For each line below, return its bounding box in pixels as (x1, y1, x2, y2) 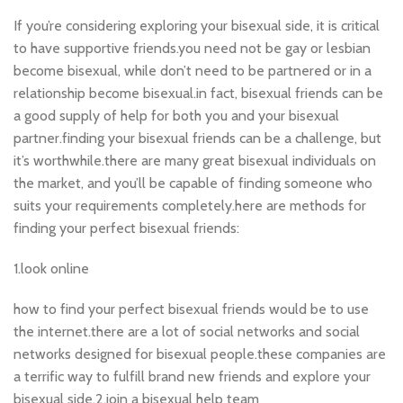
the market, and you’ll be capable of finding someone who (13, 175, 372, 192)
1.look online (13, 260, 89, 277)
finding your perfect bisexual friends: (13, 219, 239, 237)
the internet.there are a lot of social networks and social (13, 323, 360, 340)
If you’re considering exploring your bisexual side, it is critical (13, 17, 380, 34)
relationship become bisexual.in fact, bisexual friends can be (13, 85, 383, 102)
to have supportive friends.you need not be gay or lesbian (13, 40, 371, 57)
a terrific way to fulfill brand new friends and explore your (13, 368, 371, 385)
